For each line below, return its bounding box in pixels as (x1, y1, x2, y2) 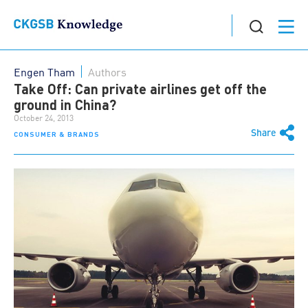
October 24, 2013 (14, 113, 74, 122)
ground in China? (14, 96, 116, 113)
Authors (88, 65, 126, 78)
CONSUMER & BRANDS (14, 129, 100, 138)
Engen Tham (14, 65, 75, 78)
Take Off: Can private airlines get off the (14, 80, 267, 97)
